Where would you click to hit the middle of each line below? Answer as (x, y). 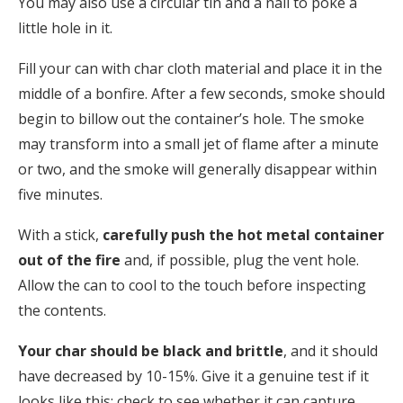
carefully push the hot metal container (243, 235)
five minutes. (60, 195)
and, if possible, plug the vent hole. (240, 260)
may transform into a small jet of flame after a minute (198, 144)
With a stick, (60, 235)
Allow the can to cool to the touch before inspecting (192, 286)
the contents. (62, 311)
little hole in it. (67, 28)
